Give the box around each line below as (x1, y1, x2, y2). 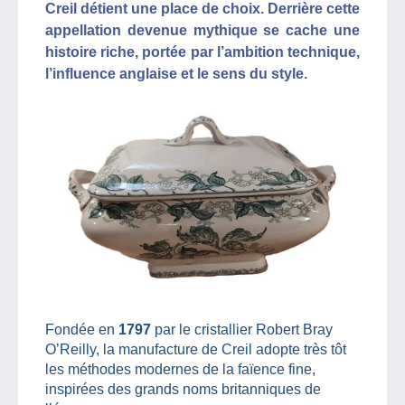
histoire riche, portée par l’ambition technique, (45, 44, 360, 60)
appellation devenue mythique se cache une (45, 23, 360, 38)
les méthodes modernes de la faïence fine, (45, 361, 316, 377)
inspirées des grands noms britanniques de (45, 381, 321, 397)
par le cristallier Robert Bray (151, 321, 333, 337)
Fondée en (45, 321, 118, 337)
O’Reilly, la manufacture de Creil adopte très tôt (45, 341, 346, 357)
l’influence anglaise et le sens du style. (45, 66, 307, 81)
